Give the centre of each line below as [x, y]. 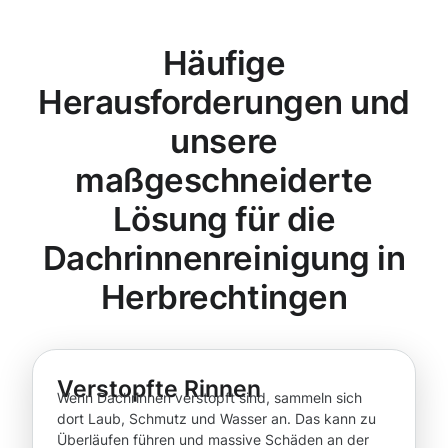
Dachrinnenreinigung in [224, 258]
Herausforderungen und [224, 102]
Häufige [224, 63]
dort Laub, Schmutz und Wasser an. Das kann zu [216, 419]
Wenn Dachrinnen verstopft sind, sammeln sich [209, 398]
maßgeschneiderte [224, 180]
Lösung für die [224, 219]
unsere [224, 141]
